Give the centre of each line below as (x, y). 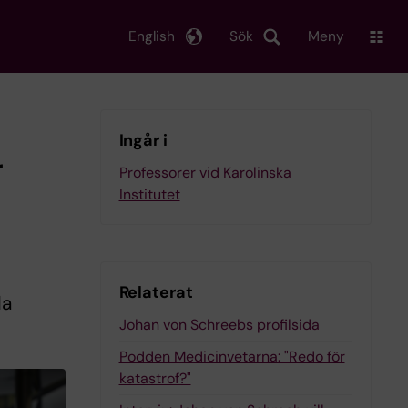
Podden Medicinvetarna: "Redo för (232, 357)
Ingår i (143, 140)
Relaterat (156, 292)
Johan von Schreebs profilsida (219, 325)
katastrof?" (155, 378)
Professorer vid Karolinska (205, 173)
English (152, 36)
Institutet (149, 194)
